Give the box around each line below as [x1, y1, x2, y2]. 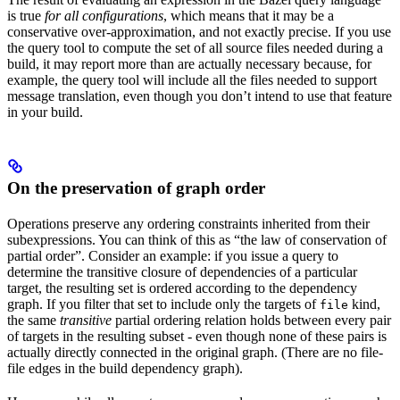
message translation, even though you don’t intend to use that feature [7, 88, 392, 104]
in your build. [7, 104, 83, 121]
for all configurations [45, 8, 163, 24]
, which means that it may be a [163, 8, 334, 24]
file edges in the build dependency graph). [7, 361, 243, 377]
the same [7, 312, 60, 329]
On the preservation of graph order [7, 179, 265, 198]
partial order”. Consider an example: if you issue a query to [7, 248, 338, 264]
